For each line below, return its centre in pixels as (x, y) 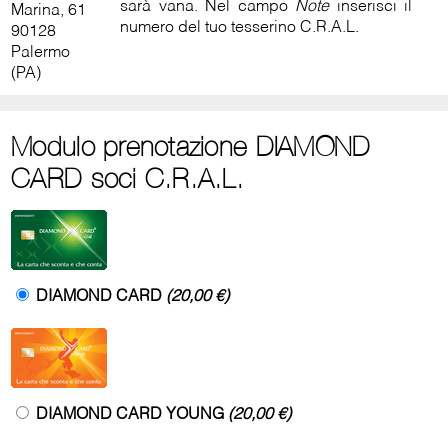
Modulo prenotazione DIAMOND (191, 146)
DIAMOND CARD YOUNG (132, 415)
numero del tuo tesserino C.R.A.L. (240, 28)
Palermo (41, 53)
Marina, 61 (49, 11)
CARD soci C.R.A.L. (127, 178)
